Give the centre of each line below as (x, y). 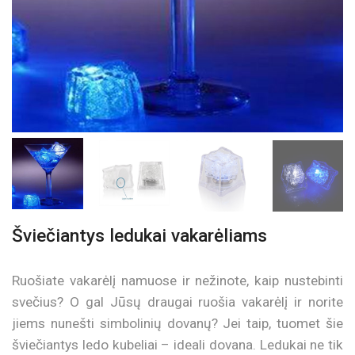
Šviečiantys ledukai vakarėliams (139, 235)
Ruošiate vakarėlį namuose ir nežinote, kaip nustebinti (177, 280)
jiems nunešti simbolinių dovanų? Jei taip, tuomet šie (177, 323)
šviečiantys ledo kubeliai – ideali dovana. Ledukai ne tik (177, 344)
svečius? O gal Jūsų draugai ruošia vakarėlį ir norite (177, 302)
